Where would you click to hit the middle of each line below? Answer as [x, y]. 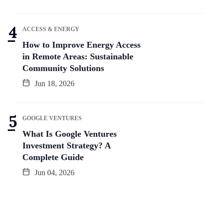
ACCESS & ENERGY [51, 29]
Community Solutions [63, 68]
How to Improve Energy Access [82, 45]
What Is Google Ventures [70, 134]
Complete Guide [53, 157]
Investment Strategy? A [67, 145]
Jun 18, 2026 [54, 83]
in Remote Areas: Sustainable [78, 56]
